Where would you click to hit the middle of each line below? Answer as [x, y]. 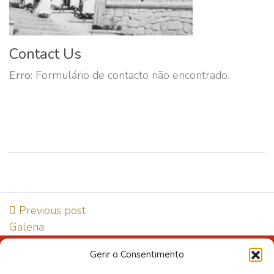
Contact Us [45, 54]
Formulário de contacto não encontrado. [131, 75]
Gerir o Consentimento [137, 254]
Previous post [51, 210]
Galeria [27, 227]
